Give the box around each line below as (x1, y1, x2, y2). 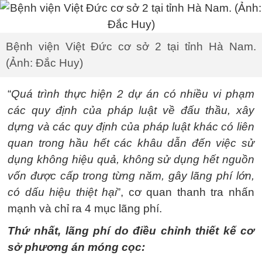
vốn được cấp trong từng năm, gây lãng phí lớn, (8, 170, 254, 182)
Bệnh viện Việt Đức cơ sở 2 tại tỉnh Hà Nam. (6, 40, 256, 53)
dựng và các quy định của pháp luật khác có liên (8, 120, 254, 133)
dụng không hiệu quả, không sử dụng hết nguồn (8, 153, 254, 166)
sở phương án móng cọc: (8, 241, 145, 253)
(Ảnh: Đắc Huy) (6, 57, 83, 69)
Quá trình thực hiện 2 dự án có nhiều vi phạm (11, 88, 254, 100)
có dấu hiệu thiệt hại (8, 186, 118, 198)
